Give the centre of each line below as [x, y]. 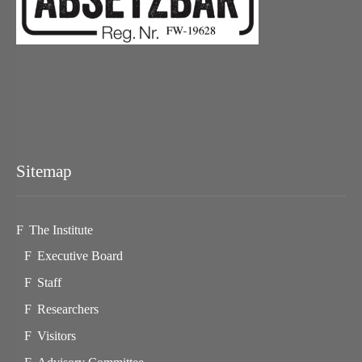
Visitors [56, 335]
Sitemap [44, 170]
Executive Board [80, 255]
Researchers [67, 309]
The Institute [61, 230]
